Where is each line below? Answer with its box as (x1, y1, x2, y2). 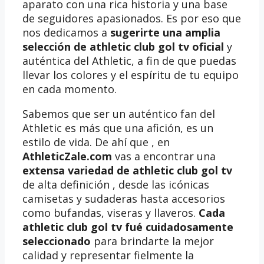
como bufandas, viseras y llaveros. (22, 206, 199, 220)
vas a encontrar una (112, 149, 216, 164)
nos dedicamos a (22, 25, 107, 40)
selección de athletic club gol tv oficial (22, 39, 224, 54)
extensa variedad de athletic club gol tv (22, 163, 232, 178)
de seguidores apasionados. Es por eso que (22, 11, 241, 26)
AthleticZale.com (22, 149, 112, 164)
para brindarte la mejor (91, 234, 214, 249)
